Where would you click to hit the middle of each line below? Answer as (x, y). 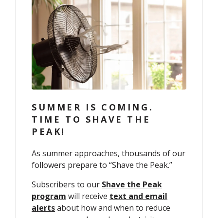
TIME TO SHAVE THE (91, 119)
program (49, 196)
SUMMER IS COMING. (93, 107)
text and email (138, 196)
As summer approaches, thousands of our (109, 153)
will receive (88, 196)
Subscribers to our (67, 184)
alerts (43, 208)
